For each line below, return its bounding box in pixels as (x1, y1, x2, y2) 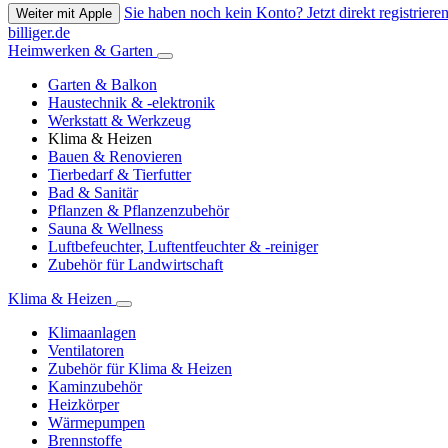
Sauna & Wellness (48, 220, 163, 238)
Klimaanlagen (48, 324, 136, 342)
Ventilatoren (48, 342, 124, 360)
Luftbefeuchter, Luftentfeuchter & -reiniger (48, 238, 318, 256)
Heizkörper (48, 396, 119, 414)
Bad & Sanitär (48, 184, 138, 202)
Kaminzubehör (48, 378, 142, 396)
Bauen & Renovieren (48, 148, 182, 166)
